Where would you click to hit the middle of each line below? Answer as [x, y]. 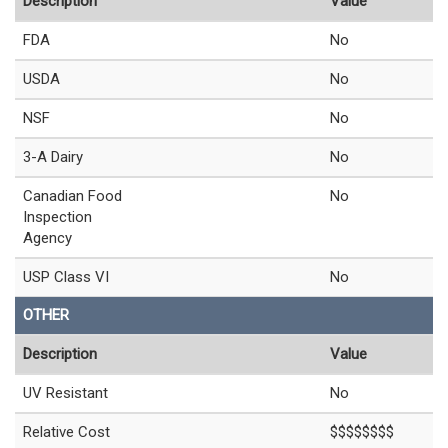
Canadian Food [72, 195]
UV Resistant [65, 392]
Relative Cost [66, 431]
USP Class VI [66, 276]
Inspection [57, 216]
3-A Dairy [53, 156]
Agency [47, 237]
